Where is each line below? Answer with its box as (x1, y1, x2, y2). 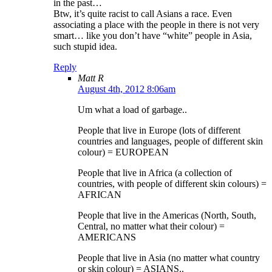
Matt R (78, 73, 104, 84)
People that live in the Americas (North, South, (78, 210, 256, 221)
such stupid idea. (53, 41, 117, 52)
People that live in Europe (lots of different (78, 125, 240, 136)
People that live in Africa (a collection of (78, 168, 232, 178)
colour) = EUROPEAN (78, 147, 169, 158)
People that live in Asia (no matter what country (78, 253, 260, 263)
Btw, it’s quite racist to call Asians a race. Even (53, 8, 232, 19)
